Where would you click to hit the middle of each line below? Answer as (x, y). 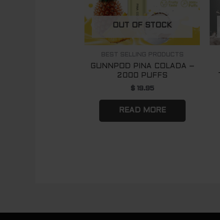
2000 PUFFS (142, 76)
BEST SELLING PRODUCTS (142, 55)
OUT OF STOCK (142, 26)
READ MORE (142, 110)
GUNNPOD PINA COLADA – (142, 67)
